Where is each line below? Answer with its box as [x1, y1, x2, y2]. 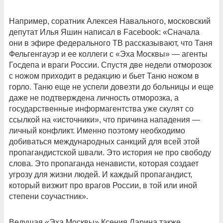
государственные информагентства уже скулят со [9, 105, 194, 113]
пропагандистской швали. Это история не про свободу [9, 148, 211, 157]
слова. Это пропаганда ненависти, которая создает [9, 159, 199, 168]
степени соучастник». [9, 192, 88, 201]
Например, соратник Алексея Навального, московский [9, 17, 211, 26]
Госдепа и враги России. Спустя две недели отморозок [9, 61, 212, 70]
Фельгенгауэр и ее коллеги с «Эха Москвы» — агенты [9, 50, 208, 59]
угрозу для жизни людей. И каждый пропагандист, [9, 170, 192, 179]
